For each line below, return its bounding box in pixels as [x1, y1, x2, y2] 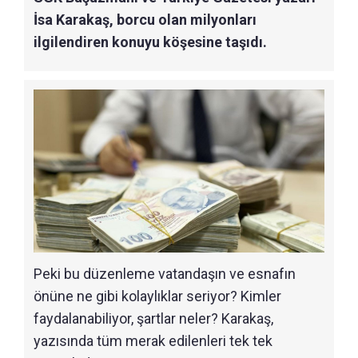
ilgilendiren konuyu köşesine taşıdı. [34, 33, 267, 50]
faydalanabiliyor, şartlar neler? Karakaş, [34, 310, 273, 328]
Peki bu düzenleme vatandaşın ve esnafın [34, 265, 296, 283]
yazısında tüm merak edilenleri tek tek [34, 332, 272, 350]
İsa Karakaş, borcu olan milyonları [34, 10, 257, 28]
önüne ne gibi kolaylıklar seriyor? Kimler [34, 288, 281, 305]
